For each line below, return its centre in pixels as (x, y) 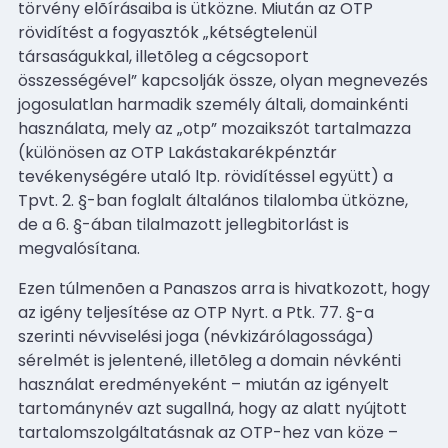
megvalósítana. (79, 248)
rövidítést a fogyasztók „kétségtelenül (167, 32)
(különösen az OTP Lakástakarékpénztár (177, 152)
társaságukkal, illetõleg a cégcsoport (163, 56)
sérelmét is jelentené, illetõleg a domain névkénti (209, 360)
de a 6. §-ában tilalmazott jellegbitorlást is (183, 224)
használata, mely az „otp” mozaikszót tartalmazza (214, 128)
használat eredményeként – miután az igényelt (203, 384)
